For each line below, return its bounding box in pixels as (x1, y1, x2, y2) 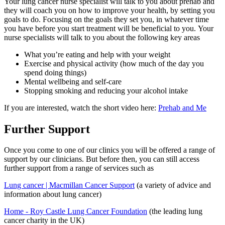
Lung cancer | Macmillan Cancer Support (4, 181, 135, 190)
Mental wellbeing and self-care (24, 77, 122, 86)
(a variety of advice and (135, 181, 211, 190)
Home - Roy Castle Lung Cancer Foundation (4, 207, 147, 216)
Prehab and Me (158, 103, 206, 112)
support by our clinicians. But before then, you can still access (4, 155, 199, 164)
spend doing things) (24, 68, 86, 77)
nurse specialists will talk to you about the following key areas (4, 33, 202, 42)
